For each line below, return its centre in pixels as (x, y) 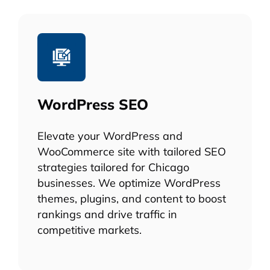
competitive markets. (89, 230)
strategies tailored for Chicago (113, 167)
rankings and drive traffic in (107, 214)
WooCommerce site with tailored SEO (132, 152)
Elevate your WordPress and (110, 136)
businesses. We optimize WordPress (129, 183)
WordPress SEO (93, 105)
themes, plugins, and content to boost (132, 199)
